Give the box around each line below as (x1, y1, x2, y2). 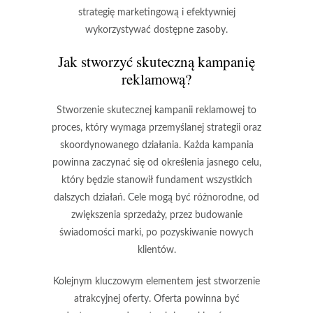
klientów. (137, 245, 176, 255)
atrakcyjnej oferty (73, 293, 149, 304)
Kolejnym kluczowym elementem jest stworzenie (53, 276, 260, 286)
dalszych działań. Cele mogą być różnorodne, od (54, 192, 259, 203)
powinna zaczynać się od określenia (52, 157, 207, 168)
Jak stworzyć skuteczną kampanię (58, 51, 255, 71)
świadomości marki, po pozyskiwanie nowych (59, 227, 254, 238)
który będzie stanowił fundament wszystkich (61, 175, 252, 185)
